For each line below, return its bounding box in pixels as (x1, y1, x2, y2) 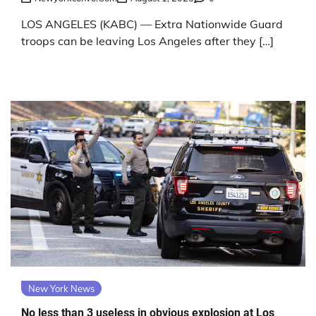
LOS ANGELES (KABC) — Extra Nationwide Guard (21, 17, 283, 32)
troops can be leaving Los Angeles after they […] (21, 34, 274, 49)
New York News (28, 283, 95, 295)
